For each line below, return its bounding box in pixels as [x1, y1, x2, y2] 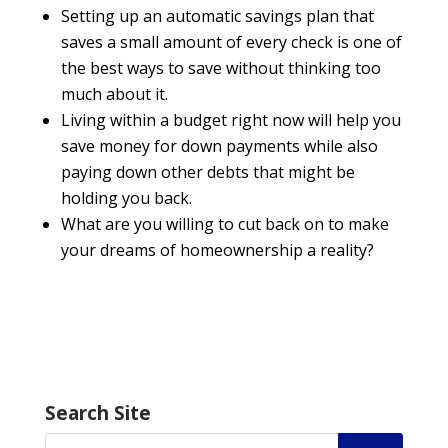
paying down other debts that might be [60, 161, 355, 184]
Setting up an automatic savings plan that [60, 5, 374, 28]
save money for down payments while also [60, 135, 378, 158]
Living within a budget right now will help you [60, 109, 401, 132]
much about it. [60, 83, 168, 106]
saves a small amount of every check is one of [60, 31, 402, 54]
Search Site [44, 400, 151, 427]
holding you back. [60, 187, 192, 210]
